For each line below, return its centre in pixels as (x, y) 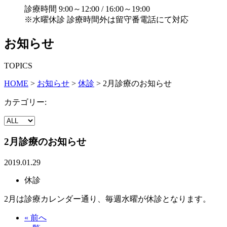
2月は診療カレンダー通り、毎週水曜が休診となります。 (107, 199)
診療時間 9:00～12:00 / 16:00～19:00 (87, 9)
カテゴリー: (25, 102)
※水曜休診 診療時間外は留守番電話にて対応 (106, 19)
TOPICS (18, 66)
